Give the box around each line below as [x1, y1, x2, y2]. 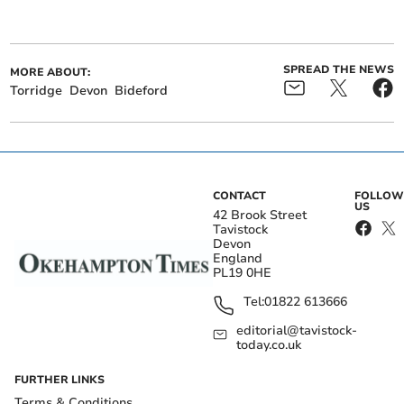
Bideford [115, 81, 169, 99]
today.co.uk [236, 335, 302, 353]
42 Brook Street [213, 206, 307, 224]
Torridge [10, 81, 63, 99]
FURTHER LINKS [14, 372, 105, 387]
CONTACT [213, 188, 266, 203]
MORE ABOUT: [10, 64, 91, 79]
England [213, 249, 262, 267]
